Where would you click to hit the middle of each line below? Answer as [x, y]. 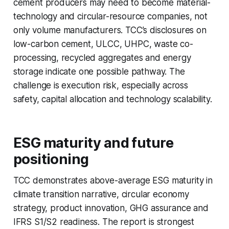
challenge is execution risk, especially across [100, 86]
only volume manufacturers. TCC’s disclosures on [110, 30]
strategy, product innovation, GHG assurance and [111, 208]
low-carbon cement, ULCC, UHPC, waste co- [103, 44]
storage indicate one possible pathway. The [99, 72]
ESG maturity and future [93, 143]
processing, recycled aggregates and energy [102, 58]
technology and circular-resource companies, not [110, 17]
